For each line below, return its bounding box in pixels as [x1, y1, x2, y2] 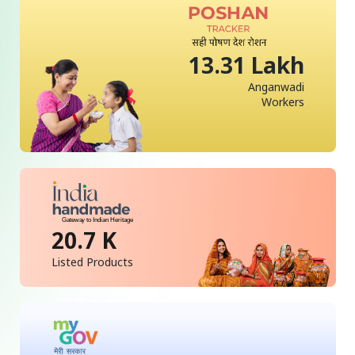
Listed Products [51, 254, 133, 270]
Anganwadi [248, 78, 305, 94]
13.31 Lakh [189, 49, 305, 80]
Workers [261, 94, 305, 109]
